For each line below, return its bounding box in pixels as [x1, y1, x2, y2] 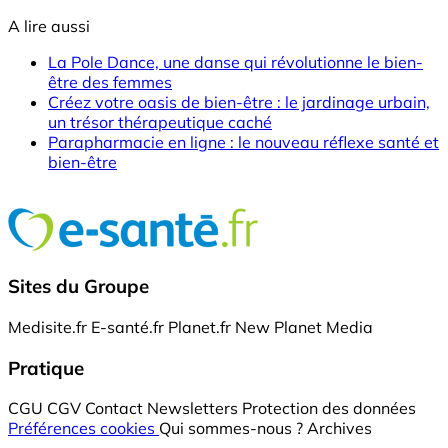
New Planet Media [235, 316, 373, 337]
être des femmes [48, 72, 172, 93]
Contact [85, 398, 143, 419]
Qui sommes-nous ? [159, 418, 303, 439]
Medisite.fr [8, 316, 87, 337]
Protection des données [242, 398, 416, 419]
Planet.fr [168, 316, 231, 337]
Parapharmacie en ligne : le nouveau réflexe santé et [48, 132, 439, 153]
